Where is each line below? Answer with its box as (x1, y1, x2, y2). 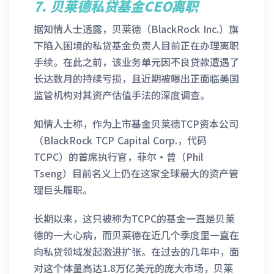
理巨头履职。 (34, 182, 92, 197)
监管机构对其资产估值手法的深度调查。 (34, 87, 210, 102)
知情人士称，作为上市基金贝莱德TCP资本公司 (34, 116, 239, 131)
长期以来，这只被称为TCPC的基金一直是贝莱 (34, 210, 235, 226)
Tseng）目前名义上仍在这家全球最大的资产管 (34, 165, 239, 180)
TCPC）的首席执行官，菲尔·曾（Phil (34, 149, 203, 164)
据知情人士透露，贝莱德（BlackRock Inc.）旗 (34, 21, 239, 36)
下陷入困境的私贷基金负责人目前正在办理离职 (34, 37, 239, 53)
